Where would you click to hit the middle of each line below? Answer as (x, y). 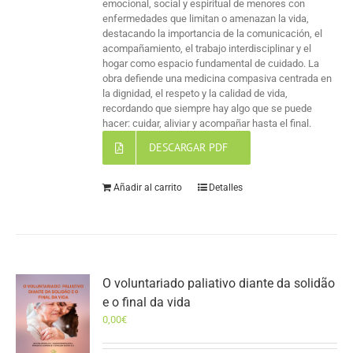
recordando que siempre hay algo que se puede (208, 109)
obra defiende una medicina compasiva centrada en (217, 79)
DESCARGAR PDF (188, 148)
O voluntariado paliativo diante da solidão (219, 284)
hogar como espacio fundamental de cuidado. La (211, 64)
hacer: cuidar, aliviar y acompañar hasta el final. (207, 124)
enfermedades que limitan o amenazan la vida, (206, 19)
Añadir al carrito (148, 188)
